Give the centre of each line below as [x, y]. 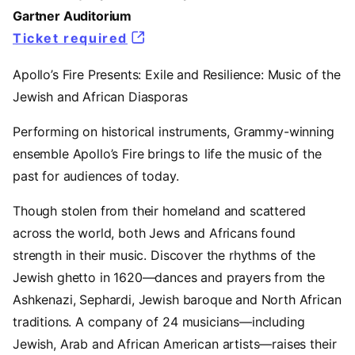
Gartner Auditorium [73, 16]
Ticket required [70, 38]
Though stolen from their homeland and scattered [159, 211]
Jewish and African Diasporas [102, 97]
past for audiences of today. [96, 176]
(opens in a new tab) [206, 38]
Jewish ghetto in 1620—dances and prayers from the [169, 278]
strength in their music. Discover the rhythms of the [164, 256]
